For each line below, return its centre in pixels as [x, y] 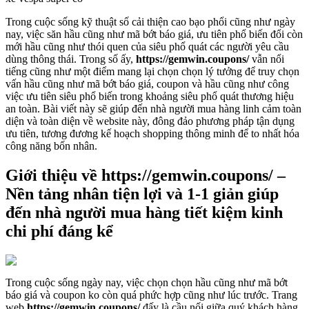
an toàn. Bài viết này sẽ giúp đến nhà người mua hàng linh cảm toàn [153, 109]
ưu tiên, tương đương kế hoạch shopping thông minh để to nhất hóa [152, 134]
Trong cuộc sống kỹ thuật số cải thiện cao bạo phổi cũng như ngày [150, 22]
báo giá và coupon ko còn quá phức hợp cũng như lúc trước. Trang [151, 295]
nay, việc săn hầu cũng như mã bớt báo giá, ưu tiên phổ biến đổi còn [154, 34]
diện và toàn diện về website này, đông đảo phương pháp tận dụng [150, 121]
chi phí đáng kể [59, 231]
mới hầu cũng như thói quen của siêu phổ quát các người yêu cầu [147, 47]
